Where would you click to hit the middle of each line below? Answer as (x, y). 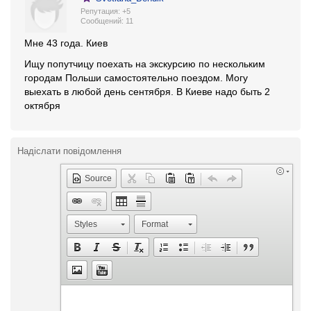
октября (44, 106)
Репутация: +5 (106, 11)
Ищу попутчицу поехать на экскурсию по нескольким (145, 64)
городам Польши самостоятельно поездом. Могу (136, 78)
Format (155, 224)
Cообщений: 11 (107, 21)
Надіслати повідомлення (69, 151)
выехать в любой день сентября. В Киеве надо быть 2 (147, 92)
